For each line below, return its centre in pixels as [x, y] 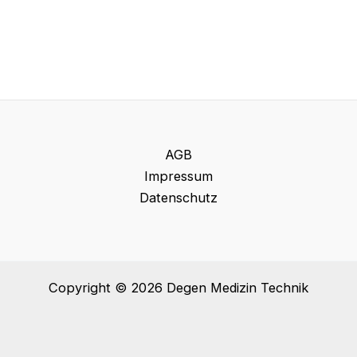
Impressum [178, 176]
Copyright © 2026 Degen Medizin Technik [178, 288]
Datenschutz [178, 198]
